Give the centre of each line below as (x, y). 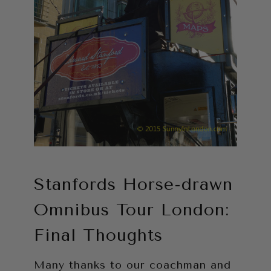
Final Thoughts (98, 235)
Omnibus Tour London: (132, 210)
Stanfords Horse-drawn (133, 184)
